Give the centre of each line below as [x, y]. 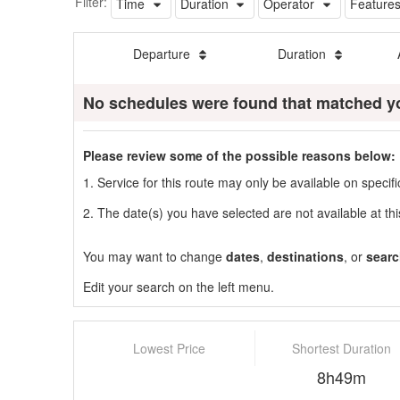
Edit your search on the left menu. [179, 286]
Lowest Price [169, 348]
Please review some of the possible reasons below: [239, 155]
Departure [164, 53]
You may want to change [154, 256]
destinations [305, 256]
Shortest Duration [341, 348]
